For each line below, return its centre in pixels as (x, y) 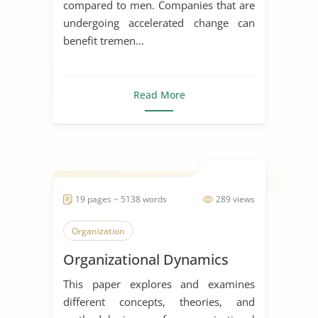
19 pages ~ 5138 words (121, 199)
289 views (235, 199)
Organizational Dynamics (146, 259)
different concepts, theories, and (159, 301)
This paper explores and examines (159, 284)
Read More (159, 94)
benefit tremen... (104, 40)
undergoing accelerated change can (159, 22)
